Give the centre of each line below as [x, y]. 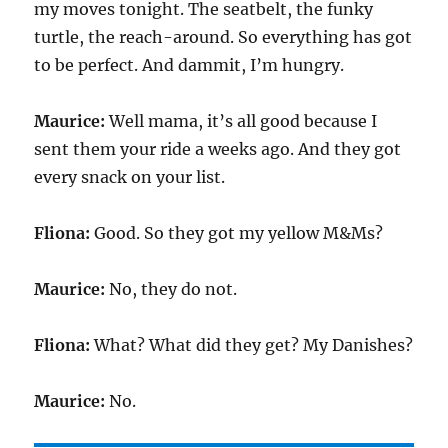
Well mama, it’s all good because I [241, 121]
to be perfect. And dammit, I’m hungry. [189, 65]
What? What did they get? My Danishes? [252, 345]
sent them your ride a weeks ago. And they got [218, 149]
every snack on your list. [130, 177]
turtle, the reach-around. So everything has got [223, 37]
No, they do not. [171, 289]
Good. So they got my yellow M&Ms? [237, 233]
